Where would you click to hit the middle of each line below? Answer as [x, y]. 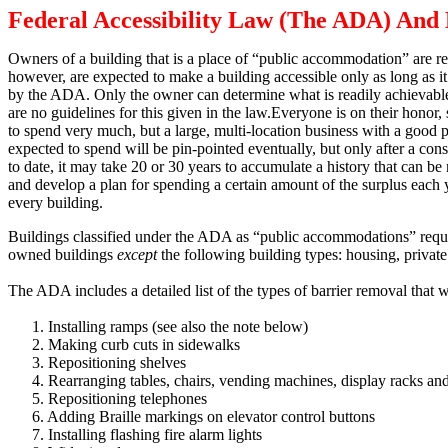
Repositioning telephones [127, 398]
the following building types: [251, 254]
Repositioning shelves [117, 362]
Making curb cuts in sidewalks [144, 344]
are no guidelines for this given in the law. [139, 112]
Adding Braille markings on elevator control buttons [211, 416]
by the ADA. [49, 94]
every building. [55, 202]
